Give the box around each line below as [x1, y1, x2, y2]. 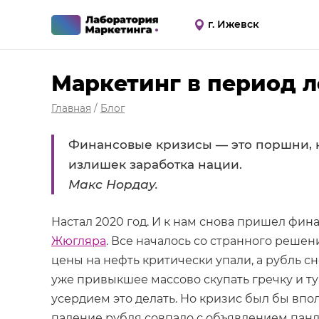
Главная [51, 103, 91, 114]
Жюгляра [51, 234, 106, 248]
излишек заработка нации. [68, 157, 242, 172]
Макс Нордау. [68, 177, 158, 192]
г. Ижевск [208, 17, 259, 31]
